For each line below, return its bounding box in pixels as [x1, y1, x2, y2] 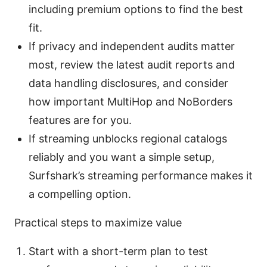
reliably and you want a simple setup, [29, 150, 215, 163]
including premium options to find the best [29, 2, 243, 15]
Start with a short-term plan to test [29, 244, 208, 257]
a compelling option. [29, 187, 131, 200]
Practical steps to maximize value [14, 216, 182, 229]
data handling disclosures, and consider [29, 76, 228, 89]
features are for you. [29, 113, 132, 126]
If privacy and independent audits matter [29, 39, 235, 52]
